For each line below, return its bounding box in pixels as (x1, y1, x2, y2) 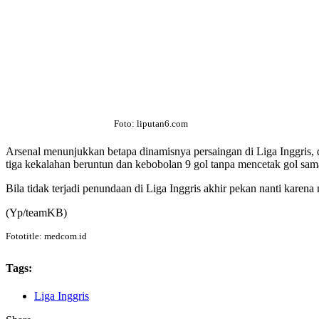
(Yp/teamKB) (6, 206, 67, 219)
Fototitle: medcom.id (6, 231, 87, 242)
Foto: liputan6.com (114, 117, 188, 129)
